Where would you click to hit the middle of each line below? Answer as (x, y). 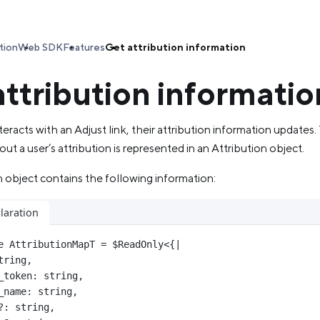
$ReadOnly (138, 244)
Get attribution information (175, 47)
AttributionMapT (52, 244)
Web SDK (40, 47)
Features (84, 47)
